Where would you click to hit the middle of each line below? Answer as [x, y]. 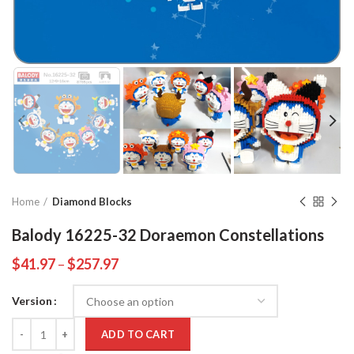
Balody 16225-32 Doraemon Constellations [168, 235]
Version [32, 301]
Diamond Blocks [92, 202]
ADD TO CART [138, 335]
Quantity [34, 326]
